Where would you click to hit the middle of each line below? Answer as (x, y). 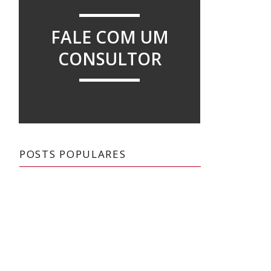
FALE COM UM (109, 37)
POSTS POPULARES (73, 154)
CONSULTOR (109, 59)
